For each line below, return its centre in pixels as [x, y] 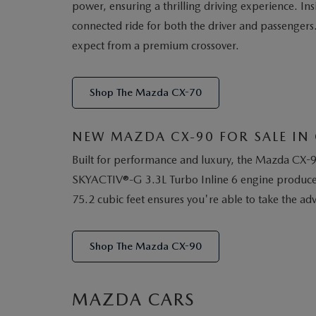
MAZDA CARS [133, 299]
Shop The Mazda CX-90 [146, 246]
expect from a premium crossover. [156, 45]
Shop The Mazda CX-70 [146, 92]
